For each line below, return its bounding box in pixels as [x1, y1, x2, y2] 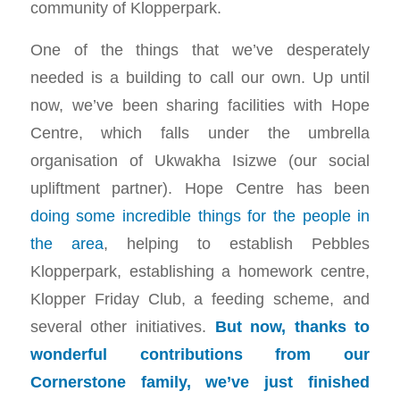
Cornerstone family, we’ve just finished [29, 372, 371, 391]
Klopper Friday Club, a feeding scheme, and [29, 289, 371, 308]
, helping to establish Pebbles [103, 234, 371, 253]
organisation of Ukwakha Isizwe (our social [29, 151, 371, 170]
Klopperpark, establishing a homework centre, [29, 262, 371, 280]
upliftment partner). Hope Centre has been [29, 179, 371, 197]
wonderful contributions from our [29, 345, 371, 363]
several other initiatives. [29, 317, 215, 336]
